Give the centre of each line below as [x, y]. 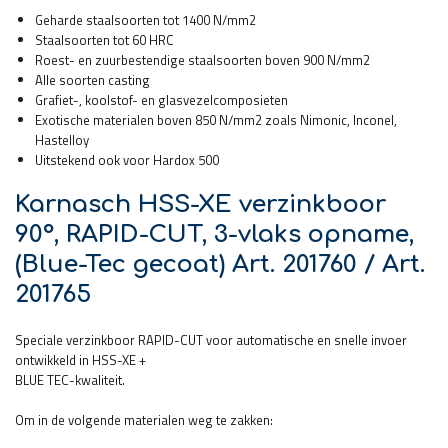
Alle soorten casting [92, 79]
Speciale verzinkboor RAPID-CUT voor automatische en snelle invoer [211, 339]
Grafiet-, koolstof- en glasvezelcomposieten [161, 99]
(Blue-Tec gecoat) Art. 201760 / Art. [220, 264]
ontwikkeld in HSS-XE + [80, 359]
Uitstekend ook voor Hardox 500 [127, 159]
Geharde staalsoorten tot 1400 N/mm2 [145, 19]
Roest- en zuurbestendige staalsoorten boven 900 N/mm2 [202, 59]
